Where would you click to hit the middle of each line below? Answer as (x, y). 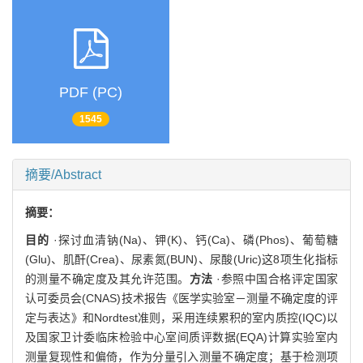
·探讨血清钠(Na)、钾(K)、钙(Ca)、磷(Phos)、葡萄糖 (194, 239)
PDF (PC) (91, 93)
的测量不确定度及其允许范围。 (107, 278)
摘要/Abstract (63, 174)
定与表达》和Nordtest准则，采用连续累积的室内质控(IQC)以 (181, 317)
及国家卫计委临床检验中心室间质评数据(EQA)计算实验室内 (181, 337)
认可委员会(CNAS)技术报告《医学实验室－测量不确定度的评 (181, 298)
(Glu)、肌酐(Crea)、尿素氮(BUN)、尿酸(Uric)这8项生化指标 (181, 259)
